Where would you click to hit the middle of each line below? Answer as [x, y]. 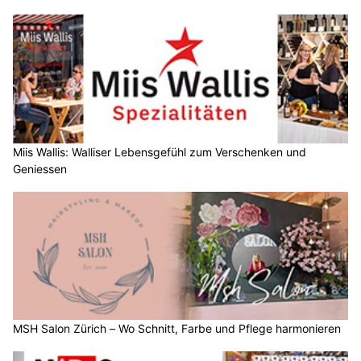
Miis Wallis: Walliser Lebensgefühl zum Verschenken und [160, 151]
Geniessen [40, 168]
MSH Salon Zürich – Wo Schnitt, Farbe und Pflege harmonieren [177, 329]
